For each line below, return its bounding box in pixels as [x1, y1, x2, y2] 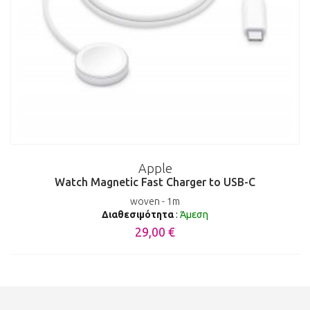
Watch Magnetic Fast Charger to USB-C [55, 176, 255, 189]
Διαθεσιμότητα [102, 209, 176, 221]
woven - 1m [130, 196, 180, 208]
